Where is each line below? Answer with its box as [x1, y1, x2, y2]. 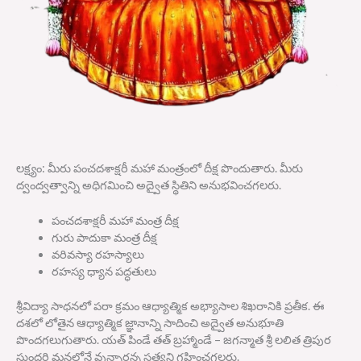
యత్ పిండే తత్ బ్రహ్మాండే [102, 333, 212, 347]
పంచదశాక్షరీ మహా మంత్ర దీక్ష [51, 214, 179, 228]
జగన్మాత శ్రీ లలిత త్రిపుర [223, 333, 331, 347]
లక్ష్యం [16, 161, 42, 176]
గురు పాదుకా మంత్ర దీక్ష [51, 230, 157, 245]
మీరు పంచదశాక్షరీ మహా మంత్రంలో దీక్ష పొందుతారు [48, 161, 275, 176]
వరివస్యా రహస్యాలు [51, 247, 144, 262]
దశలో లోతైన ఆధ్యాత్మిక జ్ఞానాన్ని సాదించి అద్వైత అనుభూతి [16, 316, 284, 330]
